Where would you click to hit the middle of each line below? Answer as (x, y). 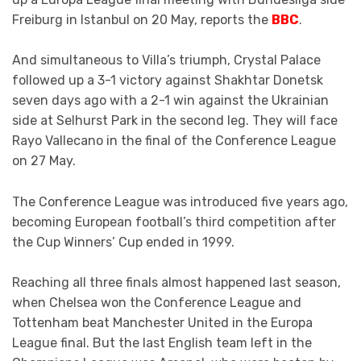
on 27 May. (44, 161)
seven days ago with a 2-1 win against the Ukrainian (170, 101)
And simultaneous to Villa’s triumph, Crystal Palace (166, 60)
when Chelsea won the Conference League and (157, 303)
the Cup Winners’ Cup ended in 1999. (123, 242)
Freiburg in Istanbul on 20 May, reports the (142, 19)
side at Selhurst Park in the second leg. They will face (175, 121)
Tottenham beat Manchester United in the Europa (162, 323)
